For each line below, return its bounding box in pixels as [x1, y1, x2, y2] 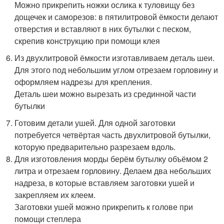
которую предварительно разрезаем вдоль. [14, 140, 176, 152]
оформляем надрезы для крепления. [14, 75, 152, 87]
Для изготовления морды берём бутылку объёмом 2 [14, 152, 208, 164]
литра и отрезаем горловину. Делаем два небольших [14, 164, 211, 176]
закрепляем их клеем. [14, 188, 96, 200]
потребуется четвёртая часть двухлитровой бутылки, [14, 128, 211, 140]
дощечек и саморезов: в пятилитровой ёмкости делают [14, 10, 218, 22]
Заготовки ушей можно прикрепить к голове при [14, 200, 193, 212]
